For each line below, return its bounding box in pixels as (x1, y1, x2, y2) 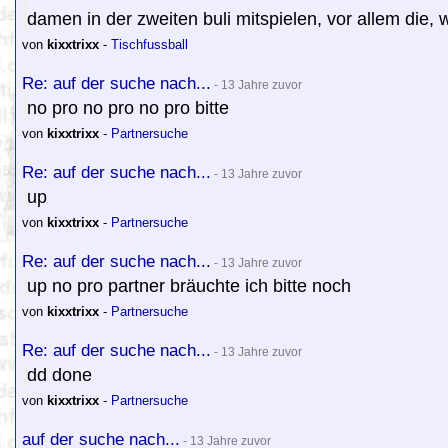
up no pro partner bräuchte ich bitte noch (27, 276, 351, 296)
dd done (27, 365, 92, 385)
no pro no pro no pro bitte (27, 98, 229, 118)
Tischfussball (111, 37, 188, 52)
